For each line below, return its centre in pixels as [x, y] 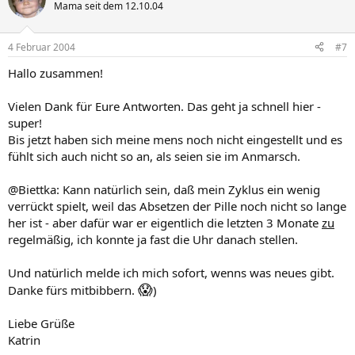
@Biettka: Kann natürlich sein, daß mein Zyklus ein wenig [164, 189]
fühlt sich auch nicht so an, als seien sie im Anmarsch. [154, 156]
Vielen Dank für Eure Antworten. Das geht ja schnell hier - [164, 106]
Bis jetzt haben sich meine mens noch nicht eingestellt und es [175, 139]
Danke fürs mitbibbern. [73, 290]
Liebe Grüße [41, 323]
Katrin [24, 340]
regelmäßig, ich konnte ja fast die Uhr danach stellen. [153, 239]
